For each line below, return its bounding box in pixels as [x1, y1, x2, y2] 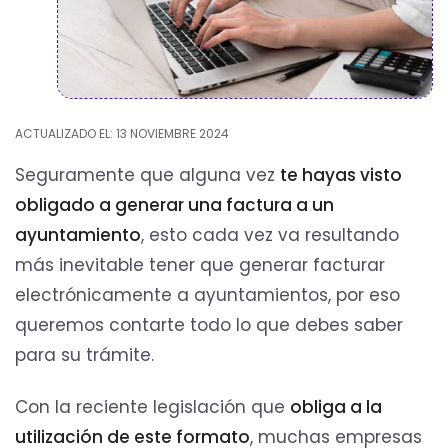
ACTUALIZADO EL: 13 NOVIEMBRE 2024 [15, 125, 229, 143]
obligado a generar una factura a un [15, 192, 334, 217]
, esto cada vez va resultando [141, 222, 399, 247]
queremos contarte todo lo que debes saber [15, 312, 403, 337]
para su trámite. [15, 342, 154, 367]
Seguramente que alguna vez [15, 162, 280, 187]
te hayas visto [280, 162, 402, 187]
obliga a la [290, 395, 382, 420]
